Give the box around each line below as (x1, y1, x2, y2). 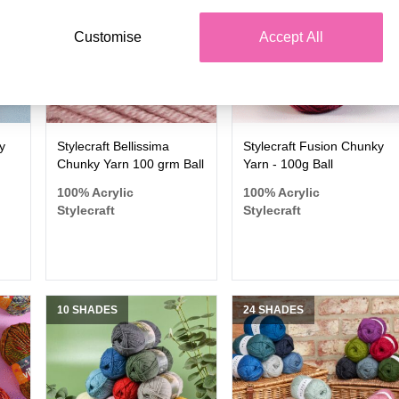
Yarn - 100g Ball (243, 157, 334, 172)
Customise (73, 29, 142, 45)
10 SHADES (56, 304, 118, 317)
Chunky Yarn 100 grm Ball (56, 157, 204, 172)
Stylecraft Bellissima (56, 139, 169, 154)
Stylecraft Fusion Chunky (243, 139, 385, 154)
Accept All (259, 29, 324, 45)
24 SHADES (243, 304, 305, 317)
